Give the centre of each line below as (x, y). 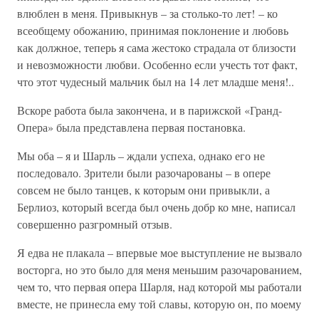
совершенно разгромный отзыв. (95, 224)
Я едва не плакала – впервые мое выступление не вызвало (159, 252)
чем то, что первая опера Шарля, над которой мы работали (159, 287)
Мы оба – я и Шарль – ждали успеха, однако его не (141, 156)
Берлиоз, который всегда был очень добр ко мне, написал (156, 207)
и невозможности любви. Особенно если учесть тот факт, (157, 64)
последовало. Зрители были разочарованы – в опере (144, 173)
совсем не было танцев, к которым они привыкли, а (143, 190)
